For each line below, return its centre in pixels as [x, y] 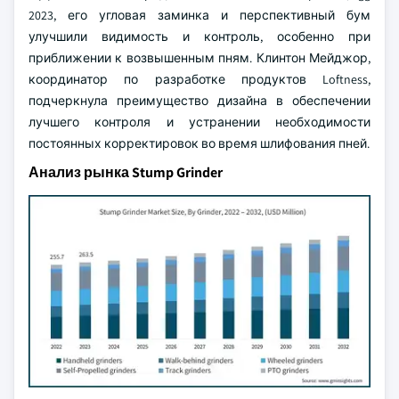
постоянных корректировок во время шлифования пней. [199, 143]
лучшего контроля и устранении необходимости [199, 122]
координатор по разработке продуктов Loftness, [199, 79]
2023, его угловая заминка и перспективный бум [199, 15]
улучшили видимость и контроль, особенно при [199, 37]
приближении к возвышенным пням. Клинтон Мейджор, [199, 58]
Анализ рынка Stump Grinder [126, 172]
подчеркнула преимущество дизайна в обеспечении [199, 101]
